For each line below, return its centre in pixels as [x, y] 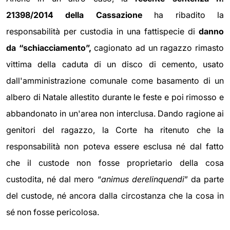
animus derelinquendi [142, 179]
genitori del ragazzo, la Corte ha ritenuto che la [115, 130]
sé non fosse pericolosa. [53, 212]
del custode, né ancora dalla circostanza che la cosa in [115, 195]
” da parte [204, 179]
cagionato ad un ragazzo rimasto [158, 47]
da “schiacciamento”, [49, 47]
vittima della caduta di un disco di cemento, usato [115, 64]
